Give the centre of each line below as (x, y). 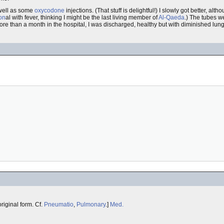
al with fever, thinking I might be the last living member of (82, 17)
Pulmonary (91, 204)
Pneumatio (59, 204)
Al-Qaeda (171, 17)
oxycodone (49, 10)
